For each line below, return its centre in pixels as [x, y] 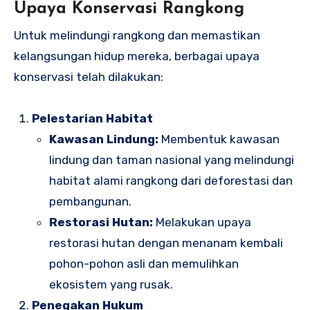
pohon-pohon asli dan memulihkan [144, 263]
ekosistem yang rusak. [111, 284]
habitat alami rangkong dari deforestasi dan [171, 180]
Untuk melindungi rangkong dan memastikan [137, 35]
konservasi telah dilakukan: [89, 76]
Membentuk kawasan [219, 139]
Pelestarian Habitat [92, 118]
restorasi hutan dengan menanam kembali [166, 243]
